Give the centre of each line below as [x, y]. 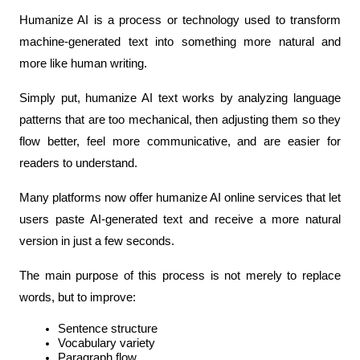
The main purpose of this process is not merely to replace [180, 276]
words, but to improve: [78, 298]
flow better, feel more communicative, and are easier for [180, 142]
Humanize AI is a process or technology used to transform [180, 20]
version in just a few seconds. [97, 241]
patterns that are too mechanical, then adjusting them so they [180, 120]
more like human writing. [83, 64]
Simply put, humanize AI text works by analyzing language [180, 98]
